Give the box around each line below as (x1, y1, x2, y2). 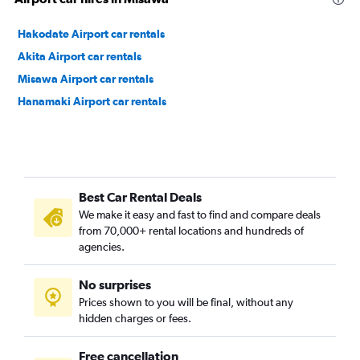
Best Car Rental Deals (79, 190, 202, 204)
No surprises (79, 277, 151, 292)
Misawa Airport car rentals (18, 72, 153, 85)
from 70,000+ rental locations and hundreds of (79, 224, 304, 237)
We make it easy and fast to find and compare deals (79, 208, 321, 221)
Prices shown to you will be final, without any (79, 296, 293, 309)
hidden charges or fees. (79, 312, 191, 325)
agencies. (79, 240, 125, 253)
